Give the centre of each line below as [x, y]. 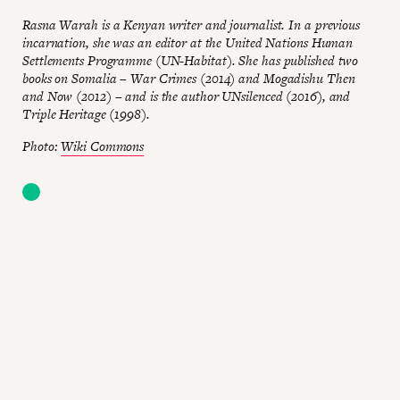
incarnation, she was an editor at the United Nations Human [188, 42]
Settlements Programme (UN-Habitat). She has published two [191, 60]
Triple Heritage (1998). [86, 113]
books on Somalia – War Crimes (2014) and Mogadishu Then [189, 78]
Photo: [42, 146]
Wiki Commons [103, 146]
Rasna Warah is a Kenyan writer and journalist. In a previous [191, 24]
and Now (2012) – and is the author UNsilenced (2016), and [187, 96]
